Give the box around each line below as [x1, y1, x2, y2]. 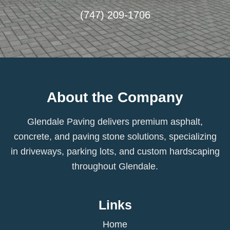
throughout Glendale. [72, 161, 158, 172]
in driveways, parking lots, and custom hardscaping [10, 146, 220, 157]
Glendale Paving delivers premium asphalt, [27, 117, 203, 127]
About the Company [47, 89, 183, 106]
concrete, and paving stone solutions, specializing [13, 131, 217, 142]
